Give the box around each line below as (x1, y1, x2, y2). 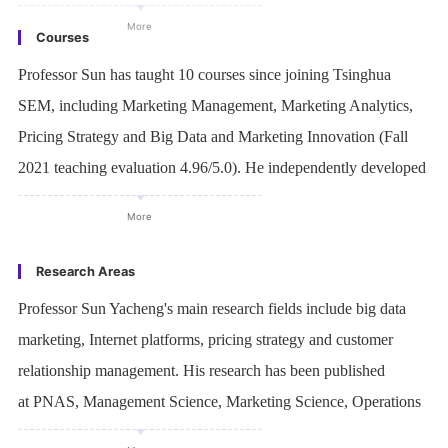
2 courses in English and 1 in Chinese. (17, 190, 259, 207)
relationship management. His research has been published (17, 362, 385, 379)
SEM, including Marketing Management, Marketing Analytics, (17, 97, 413, 114)
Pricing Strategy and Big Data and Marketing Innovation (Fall (17, 128, 408, 145)
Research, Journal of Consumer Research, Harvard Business (17, 424, 398, 441)
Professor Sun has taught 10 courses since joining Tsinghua (17, 66, 391, 83)
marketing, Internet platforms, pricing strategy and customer (17, 331, 393, 348)
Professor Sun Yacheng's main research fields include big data (17, 300, 406, 317)
